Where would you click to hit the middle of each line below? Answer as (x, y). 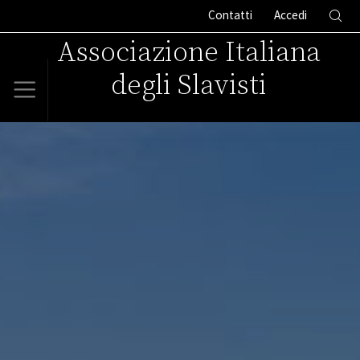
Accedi (291, 15)
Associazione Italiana (189, 53)
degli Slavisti (189, 86)
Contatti (230, 15)
